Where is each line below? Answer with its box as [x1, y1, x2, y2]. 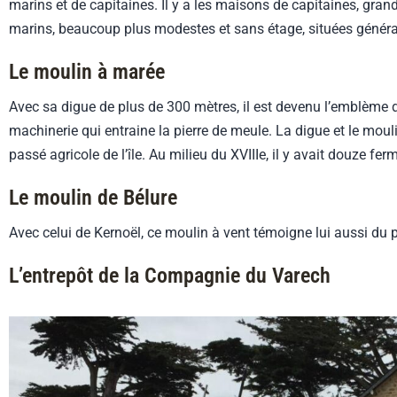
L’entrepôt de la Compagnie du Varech [9, 263, 331, 289]
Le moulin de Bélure [9, 185, 177, 211]
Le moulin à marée [9, 59, 165, 85]
